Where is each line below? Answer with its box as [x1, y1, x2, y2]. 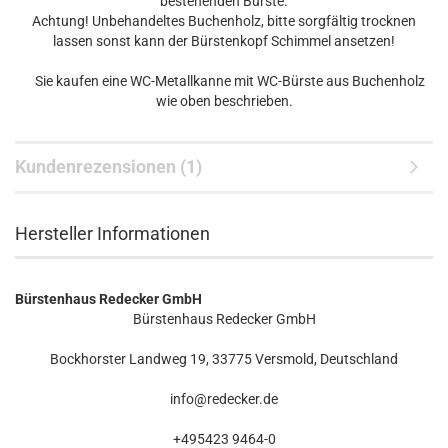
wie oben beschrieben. [155, 93, 293, 109]
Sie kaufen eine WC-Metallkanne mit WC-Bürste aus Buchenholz [23, 73, 425, 89]
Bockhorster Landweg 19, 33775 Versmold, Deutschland [50, 351, 398, 367]
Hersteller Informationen [15, 223, 210, 244]
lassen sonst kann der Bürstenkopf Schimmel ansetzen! [53, 33, 395, 49]
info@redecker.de [170, 391, 278, 407]
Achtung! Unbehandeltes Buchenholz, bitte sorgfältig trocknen [32, 13, 416, 29]
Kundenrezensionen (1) [15, 156, 202, 177]
